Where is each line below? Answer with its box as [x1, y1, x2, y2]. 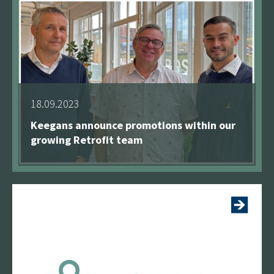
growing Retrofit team [31, 132, 143, 147]
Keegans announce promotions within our [31, 117, 235, 132]
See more [176, 158, 219, 173]
